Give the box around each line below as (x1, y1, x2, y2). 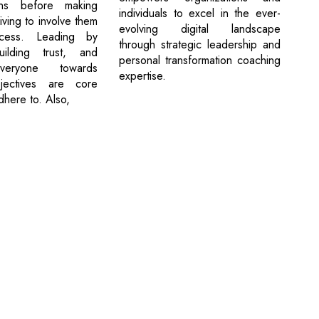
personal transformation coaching (119, 52, 281, 69)
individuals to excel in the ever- (119, 5, 281, 22)
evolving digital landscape (119, 21, 281, 38)
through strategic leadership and (119, 36, 281, 53)
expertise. (119, 68, 167, 85)
